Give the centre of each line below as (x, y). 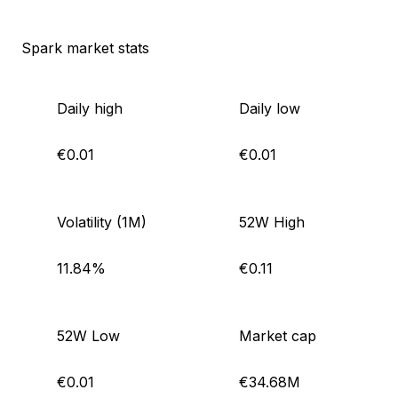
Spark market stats (85, 48)
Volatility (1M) (102, 222)
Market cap (278, 335)
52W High (272, 222)
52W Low (88, 335)
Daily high (90, 108)
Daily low (270, 108)
